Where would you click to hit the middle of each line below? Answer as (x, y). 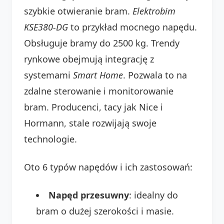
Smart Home (98, 75)
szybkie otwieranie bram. (78, 11)
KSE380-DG (46, 27)
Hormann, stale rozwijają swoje (90, 123)
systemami (48, 75)
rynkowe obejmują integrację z (89, 59)
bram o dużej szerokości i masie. (105, 211)
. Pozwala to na (155, 75)
